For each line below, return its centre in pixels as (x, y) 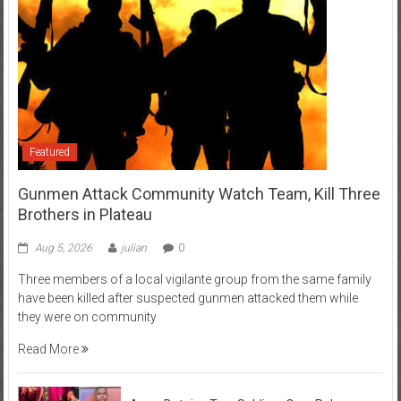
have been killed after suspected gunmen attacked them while (188, 298)
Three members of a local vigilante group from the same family (194, 279)
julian (133, 248)
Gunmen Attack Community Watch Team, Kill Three (199, 194)
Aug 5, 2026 (63, 248)
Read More (49, 349)
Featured (49, 152)
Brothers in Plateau (85, 214)
